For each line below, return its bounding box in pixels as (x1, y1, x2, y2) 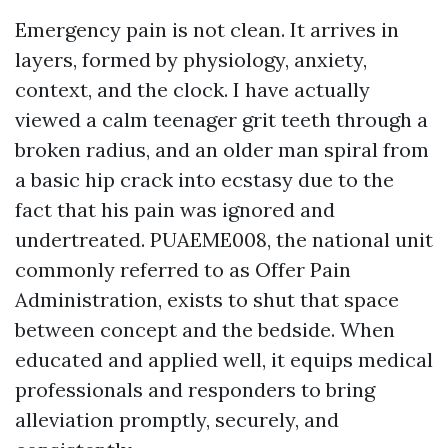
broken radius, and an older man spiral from (15, 137, 429, 162)
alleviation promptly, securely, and (15, 407, 339, 432)
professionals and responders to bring (15, 377, 375, 402)
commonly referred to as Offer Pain (15, 257, 351, 282)
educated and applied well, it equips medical (15, 347, 433, 372)
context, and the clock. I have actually (15, 77, 370, 102)
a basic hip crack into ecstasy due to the (15, 167, 394, 192)
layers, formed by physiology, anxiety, (15, 47, 367, 72)
